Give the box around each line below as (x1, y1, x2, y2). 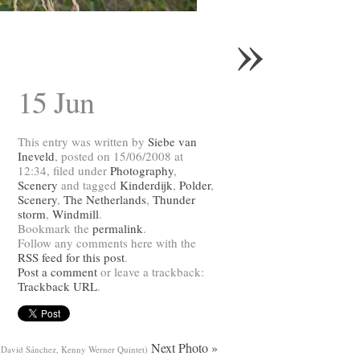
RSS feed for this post (18, 249, 125, 265)
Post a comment (18, 264, 97, 280)
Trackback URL (18, 278, 97, 294)
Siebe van (148, 133, 197, 149)
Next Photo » (151, 339, 218, 356)
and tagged (58, 177, 120, 193)
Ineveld (18, 148, 55, 164)
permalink (92, 220, 143, 236)
